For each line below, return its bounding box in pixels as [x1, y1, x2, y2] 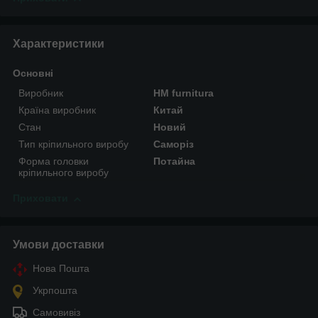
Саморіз [153, 138, 194, 150]
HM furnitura [153, 87, 214, 99]
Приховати [13, 192, 68, 204]
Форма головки [18, 155, 89, 168]
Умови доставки [13, 238, 104, 251]
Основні [13, 67, 53, 79]
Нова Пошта [33, 263, 89, 275]
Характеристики [13, 38, 104, 50]
